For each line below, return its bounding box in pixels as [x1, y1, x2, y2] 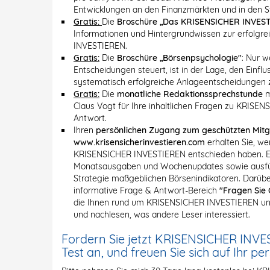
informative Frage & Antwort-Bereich [74, 185, 219, 196]
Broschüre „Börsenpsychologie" [117, 52, 242, 63]
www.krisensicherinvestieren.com [74, 137, 205, 148]
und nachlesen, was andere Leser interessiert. [74, 209, 250, 220]
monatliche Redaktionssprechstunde [117, 89, 263, 99]
